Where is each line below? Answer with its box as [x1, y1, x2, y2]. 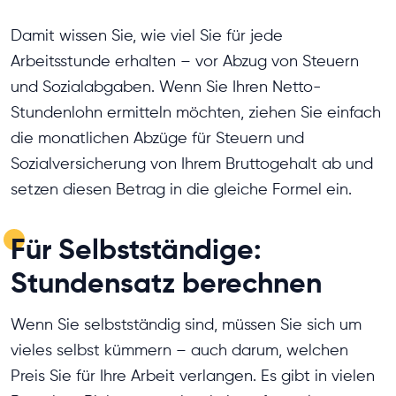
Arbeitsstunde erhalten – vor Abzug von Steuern [11, 52, 359, 70]
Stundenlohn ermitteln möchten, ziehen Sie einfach [11, 103, 381, 121]
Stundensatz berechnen [11, 267, 322, 299]
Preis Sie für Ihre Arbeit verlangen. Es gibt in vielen [11, 367, 375, 385]
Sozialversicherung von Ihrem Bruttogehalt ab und [11, 155, 373, 172]
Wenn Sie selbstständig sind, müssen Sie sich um [11, 316, 362, 333]
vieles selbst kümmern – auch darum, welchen [11, 341, 348, 359]
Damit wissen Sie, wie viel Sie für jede [11, 27, 283, 44]
